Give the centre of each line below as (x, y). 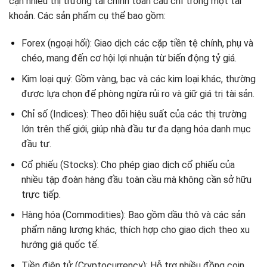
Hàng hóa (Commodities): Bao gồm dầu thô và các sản (133, 215)
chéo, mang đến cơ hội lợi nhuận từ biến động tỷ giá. (129, 58)
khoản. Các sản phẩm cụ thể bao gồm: (87, 16)
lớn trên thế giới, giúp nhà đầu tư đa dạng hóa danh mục (136, 129)
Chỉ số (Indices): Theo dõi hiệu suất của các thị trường (134, 114)
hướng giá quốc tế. (60, 245)
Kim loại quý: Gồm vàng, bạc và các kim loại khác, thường (138, 79)
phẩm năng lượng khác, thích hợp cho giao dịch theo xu (135, 230)
